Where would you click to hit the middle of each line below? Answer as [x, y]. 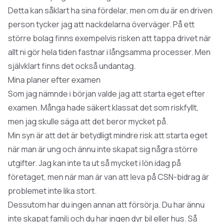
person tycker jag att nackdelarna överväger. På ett [101, 24]
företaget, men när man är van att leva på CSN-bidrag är [109, 177]
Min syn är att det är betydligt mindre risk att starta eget [108, 135]
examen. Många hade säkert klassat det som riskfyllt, [103, 107]
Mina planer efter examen [54, 80]
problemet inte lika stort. [52, 191]
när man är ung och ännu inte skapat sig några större [103, 149]
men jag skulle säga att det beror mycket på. [88, 121]
